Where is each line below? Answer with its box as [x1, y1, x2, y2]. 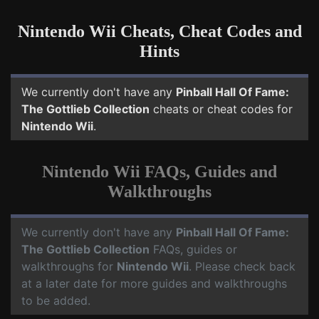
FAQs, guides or [150, 242, 237, 256]
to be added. [21, 293, 90, 308]
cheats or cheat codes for [150, 102, 293, 116]
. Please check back [189, 259, 296, 273]
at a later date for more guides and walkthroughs [21, 276, 287, 291]
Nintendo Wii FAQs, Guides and [42, 162, 277, 181]
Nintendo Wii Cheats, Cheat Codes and [17, 22, 302, 41]
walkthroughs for [21, 259, 117, 273]
